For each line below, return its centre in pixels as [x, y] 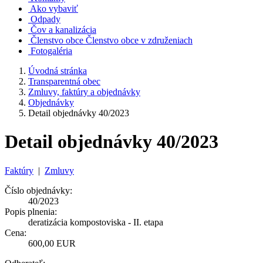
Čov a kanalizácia [63, 30]
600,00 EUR [52, 243]
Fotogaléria [51, 51]
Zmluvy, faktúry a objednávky [84, 92]
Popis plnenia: [31, 211]
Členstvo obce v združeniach [139, 40]
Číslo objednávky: [38, 190]
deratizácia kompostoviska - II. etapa [96, 222]
